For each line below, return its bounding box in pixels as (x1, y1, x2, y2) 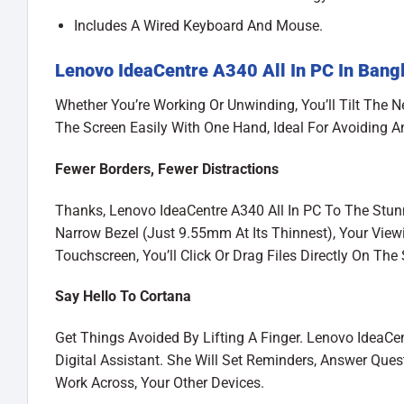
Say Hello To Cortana (55, 288, 191, 306)
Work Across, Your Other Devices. (55, 374, 264, 392)
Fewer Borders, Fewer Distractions (55, 160, 279, 178)
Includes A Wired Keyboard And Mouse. (73, 17, 323, 35)
